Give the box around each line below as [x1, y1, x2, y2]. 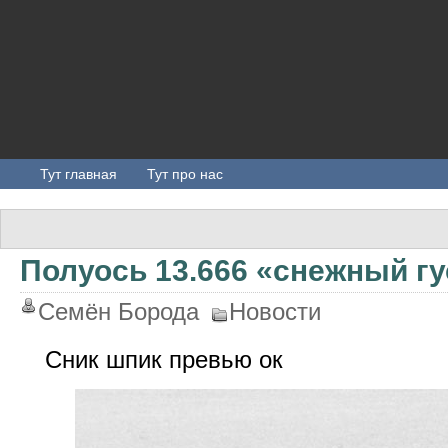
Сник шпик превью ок [45, 346, 283, 373]
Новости [229, 298, 321, 325]
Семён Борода [38, 298, 199, 325]
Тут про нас [147, 166, 223, 182]
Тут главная [40, 166, 117, 182]
